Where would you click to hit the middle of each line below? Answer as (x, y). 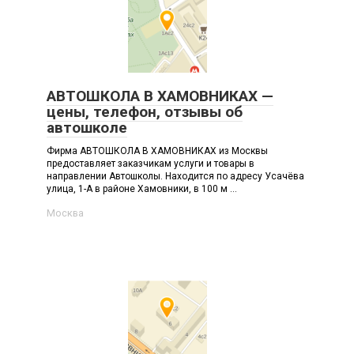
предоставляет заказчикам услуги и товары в (151, 164)
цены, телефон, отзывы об (145, 112)
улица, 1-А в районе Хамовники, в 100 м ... (142, 189)
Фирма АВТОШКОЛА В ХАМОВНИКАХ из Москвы (157, 151)
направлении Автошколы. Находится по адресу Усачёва (175, 176)
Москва (65, 213)
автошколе (87, 128)
